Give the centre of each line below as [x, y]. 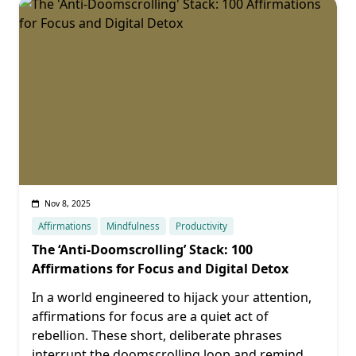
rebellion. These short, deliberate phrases [157, 335]
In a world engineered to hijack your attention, [172, 297]
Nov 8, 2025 [67, 203]
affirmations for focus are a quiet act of [150, 316]
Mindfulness [133, 226]
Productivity [201, 226]
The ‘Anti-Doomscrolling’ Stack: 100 [142, 250]
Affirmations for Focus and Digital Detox [160, 269]
